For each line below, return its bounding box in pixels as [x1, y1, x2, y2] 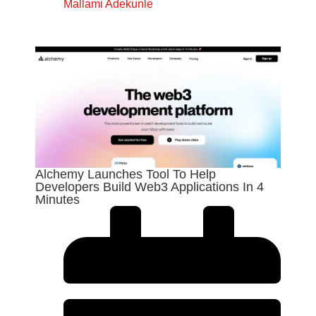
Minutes [35, 193, 80, 207]
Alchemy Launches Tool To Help [35, 167, 216, 182]
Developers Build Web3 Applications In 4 [35, 180, 264, 195]
